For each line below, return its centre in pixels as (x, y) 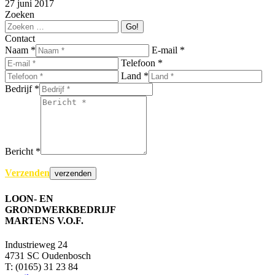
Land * (135, 76)
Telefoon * (142, 63)
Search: (19, 25)
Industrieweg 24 (36, 244)
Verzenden (27, 173)
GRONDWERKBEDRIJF (60, 209)
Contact (20, 39)
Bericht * (23, 152)
